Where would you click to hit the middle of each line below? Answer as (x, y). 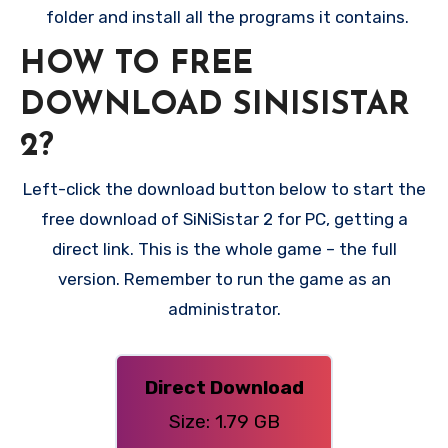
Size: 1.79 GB (224, 421)
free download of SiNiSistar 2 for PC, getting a (224, 219)
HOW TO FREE (136, 64)
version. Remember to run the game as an (224, 279)
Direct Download (224, 387)
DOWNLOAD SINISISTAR (215, 105)
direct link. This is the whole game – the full (224, 249)
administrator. (224, 309)
